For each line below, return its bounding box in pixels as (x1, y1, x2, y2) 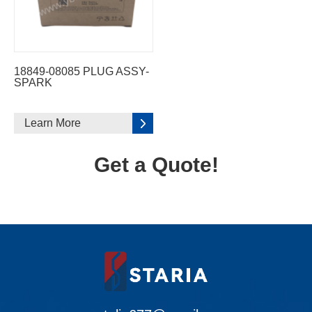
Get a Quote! (93, 153, 219, 176)
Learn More (24, 116, 81, 129)
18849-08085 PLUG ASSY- (14, 65, 149, 77)
